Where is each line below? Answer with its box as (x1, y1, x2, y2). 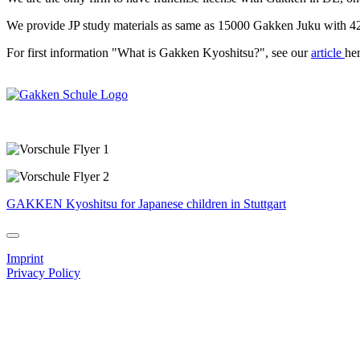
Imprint (6, 252, 43, 266)
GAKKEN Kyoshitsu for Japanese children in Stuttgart (6, 197, 286, 211)
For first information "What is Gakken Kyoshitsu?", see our (6, 46, 311, 60)
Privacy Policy (6, 266, 80, 280)
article (311, 46, 345, 60)
